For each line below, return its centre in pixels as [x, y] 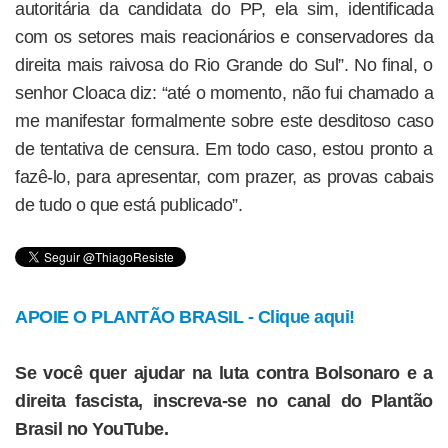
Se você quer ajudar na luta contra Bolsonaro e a [224, 373]
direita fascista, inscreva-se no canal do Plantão [224, 401]
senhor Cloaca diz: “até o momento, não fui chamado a [224, 93]
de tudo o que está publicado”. [128, 205]
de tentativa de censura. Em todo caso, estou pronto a [224, 149]
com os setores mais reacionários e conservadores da [224, 37]
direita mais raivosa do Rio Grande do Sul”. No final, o [224, 65]
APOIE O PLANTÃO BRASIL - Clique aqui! [185, 317]
